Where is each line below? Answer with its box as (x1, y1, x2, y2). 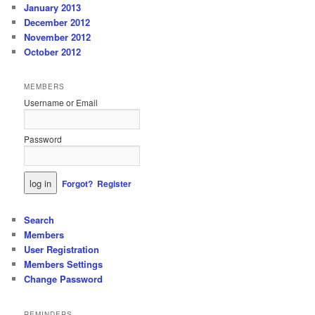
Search (24, 213, 55, 227)
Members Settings (24, 257, 103, 271)
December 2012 (24, 15, 91, 29)
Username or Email (24, 96, 98, 108)
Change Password (24, 272, 103, 286)
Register (97, 176, 132, 190)
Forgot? (62, 176, 94, 190)
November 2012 (24, 30, 91, 44)
